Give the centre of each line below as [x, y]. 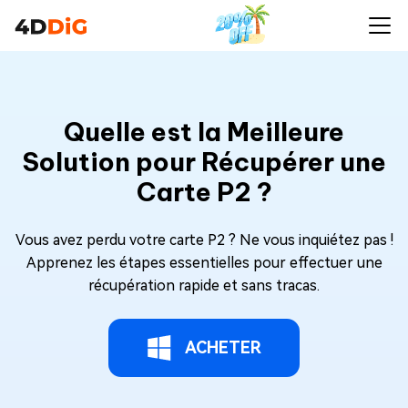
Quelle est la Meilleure [204, 132]
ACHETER [223, 347]
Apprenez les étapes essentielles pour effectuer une [204, 263]
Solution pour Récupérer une [204, 162]
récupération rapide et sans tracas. [204, 286]
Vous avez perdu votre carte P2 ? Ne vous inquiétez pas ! [204, 240]
